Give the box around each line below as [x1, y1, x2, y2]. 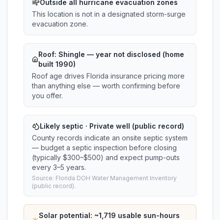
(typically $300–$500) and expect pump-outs [32, 153, 180, 162]
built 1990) [38, 60, 76, 68]
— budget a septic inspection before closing [32, 143, 177, 152]
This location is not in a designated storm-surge [32, 10, 186, 18]
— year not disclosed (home [84, 50, 184, 58]
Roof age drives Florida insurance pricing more [32, 72, 185, 80]
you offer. [32, 91, 63, 100]
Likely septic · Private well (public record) [40, 122, 184, 130]
